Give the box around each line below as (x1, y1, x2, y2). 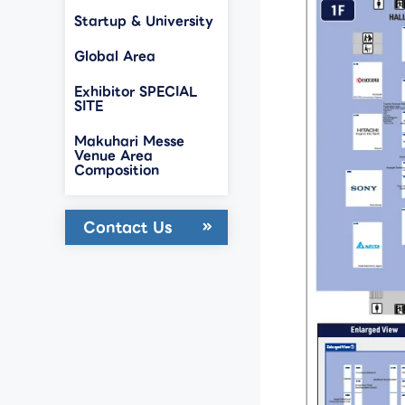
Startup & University (74, 10, 213, 31)
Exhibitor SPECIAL (74, 80, 197, 101)
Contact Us (83, 215, 172, 239)
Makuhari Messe (74, 130, 184, 151)
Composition (74, 159, 159, 180)
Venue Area (74, 145, 153, 165)
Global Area (74, 45, 155, 66)
